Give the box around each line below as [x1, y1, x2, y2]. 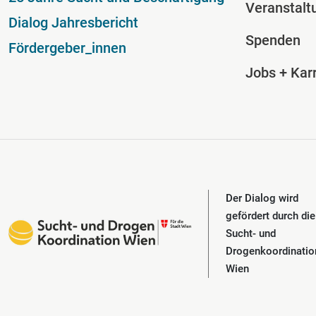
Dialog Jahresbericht [8, 14, 138, 32]
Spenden [245, 32, 300, 49]
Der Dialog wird [226, 192, 298, 205]
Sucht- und [226, 227, 276, 241]
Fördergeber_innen [8, 39, 126, 57]
